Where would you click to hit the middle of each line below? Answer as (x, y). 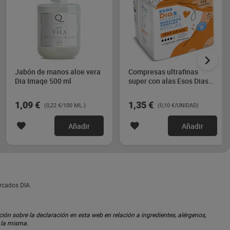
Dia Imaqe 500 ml (43, 81)
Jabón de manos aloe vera (58, 72)
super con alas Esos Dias (168, 81)
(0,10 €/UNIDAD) (178, 105)
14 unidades (148, 90)
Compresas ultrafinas (163, 72)
